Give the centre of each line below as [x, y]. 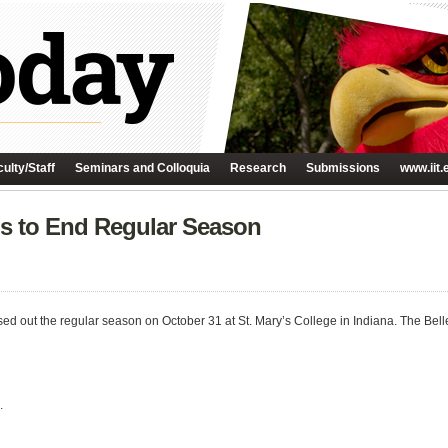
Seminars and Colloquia [142, 168]
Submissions [343, 168]
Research [258, 168]
